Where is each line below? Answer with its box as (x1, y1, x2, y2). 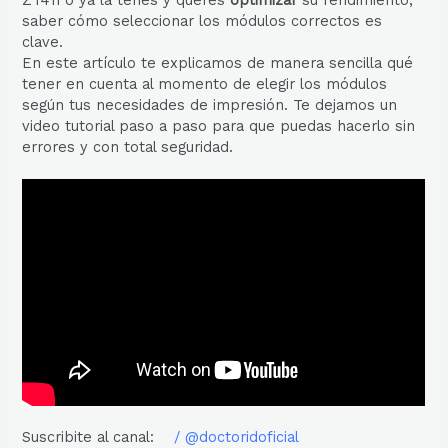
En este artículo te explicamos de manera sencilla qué (22, 54, 414, 73)
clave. (22, 33, 64, 52)
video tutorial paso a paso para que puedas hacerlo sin (22, 117, 416, 136)
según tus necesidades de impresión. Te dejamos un (22, 96, 398, 115)
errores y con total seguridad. (22, 138, 234, 157)
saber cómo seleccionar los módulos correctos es (22, 12, 383, 31)
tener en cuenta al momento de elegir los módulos (22, 75, 388, 94)
